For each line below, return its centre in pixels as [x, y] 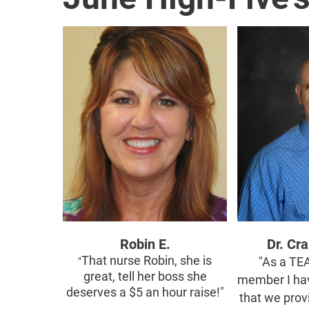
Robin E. [145, 244]
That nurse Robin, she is [147, 260]
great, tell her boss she [145, 276]
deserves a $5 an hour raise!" [145, 292]
